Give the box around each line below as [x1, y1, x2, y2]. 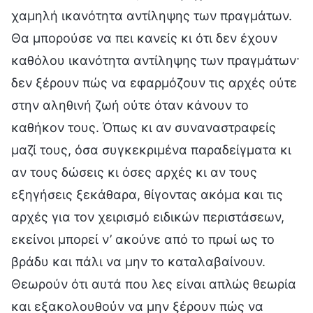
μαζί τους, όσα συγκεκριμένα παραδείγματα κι [11, 142, 291, 157]
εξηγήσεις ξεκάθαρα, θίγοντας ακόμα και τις [11, 187, 283, 202]
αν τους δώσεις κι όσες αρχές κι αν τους [11, 164, 257, 180]
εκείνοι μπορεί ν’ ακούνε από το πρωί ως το [11, 231, 275, 247]
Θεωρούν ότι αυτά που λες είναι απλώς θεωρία [11, 276, 296, 291]
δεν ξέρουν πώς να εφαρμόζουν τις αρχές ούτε [11, 75, 297, 90]
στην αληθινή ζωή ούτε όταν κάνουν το [11, 97, 249, 112]
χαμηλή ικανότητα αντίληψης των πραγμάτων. [11, 8, 292, 23]
